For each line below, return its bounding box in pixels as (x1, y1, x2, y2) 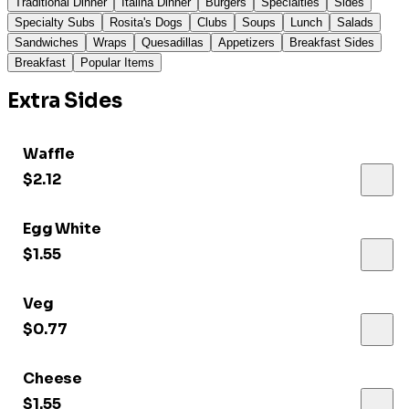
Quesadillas (142, 35, 204, 49)
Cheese (23, 369, 83, 389)
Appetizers (218, 35, 275, 49)
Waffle (23, 144, 76, 164)
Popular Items (80, 55, 154, 69)
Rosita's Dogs (110, 15, 183, 29)
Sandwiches (15, 35, 79, 49)
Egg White (23, 219, 101, 239)
